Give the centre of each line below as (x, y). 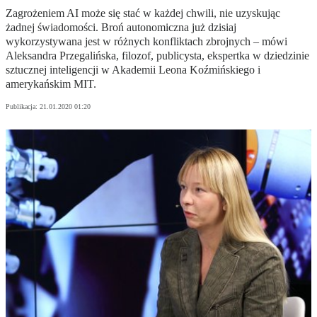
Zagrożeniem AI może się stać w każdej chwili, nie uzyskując (143, 13)
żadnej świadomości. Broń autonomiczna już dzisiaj (121, 28)
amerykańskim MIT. (51, 84)
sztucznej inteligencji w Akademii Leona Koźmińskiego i (133, 70)
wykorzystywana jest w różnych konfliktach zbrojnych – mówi (146, 42)
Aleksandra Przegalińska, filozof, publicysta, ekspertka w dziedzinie (157, 56)
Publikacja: (23, 107)
